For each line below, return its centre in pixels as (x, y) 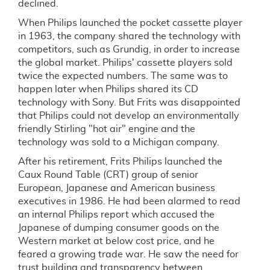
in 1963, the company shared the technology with (129, 36)
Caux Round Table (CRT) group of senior (108, 175)
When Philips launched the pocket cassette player (130, 23)
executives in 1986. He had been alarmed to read (129, 201)
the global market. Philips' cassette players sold (125, 63)
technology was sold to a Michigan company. (119, 142)
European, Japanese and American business (117, 188)
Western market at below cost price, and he (116, 241)
